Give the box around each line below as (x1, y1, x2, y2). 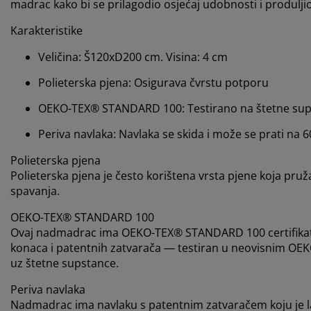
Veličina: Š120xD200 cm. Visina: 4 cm (38, 49, 228, 65)
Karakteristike (10, 23, 83, 39)
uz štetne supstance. (10, 255, 119, 271)
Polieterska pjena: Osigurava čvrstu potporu (38, 75, 269, 91)
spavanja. (10, 183, 60, 199)
